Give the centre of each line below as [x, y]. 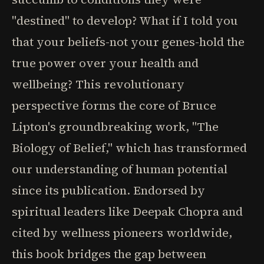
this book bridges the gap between [109, 254]
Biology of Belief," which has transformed [129, 148]
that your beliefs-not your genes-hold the [128, 42]
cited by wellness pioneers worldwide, [122, 233]
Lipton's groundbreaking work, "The [115, 127]
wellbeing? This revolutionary [98, 84]
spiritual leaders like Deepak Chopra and [127, 212]
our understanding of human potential [120, 169]
